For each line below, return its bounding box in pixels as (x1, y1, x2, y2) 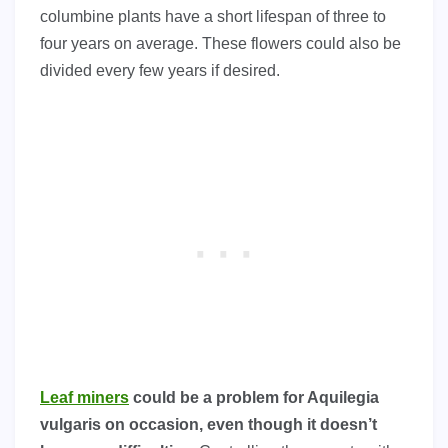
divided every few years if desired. (40, 61, 280, 79)
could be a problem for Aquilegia (129, 388, 379, 406)
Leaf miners (40, 388, 129, 406)
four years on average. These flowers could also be (40, 34, 401, 52)
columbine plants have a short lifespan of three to (40, 7, 386, 25)
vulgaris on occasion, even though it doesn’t (40, 415, 377, 433)
